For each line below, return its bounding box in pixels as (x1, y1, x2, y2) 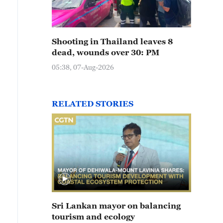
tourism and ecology (52, 212, 135, 221)
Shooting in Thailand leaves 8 (52, 37, 173, 46)
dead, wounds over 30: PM (52, 48, 159, 57)
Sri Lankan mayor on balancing (52, 201, 181, 210)
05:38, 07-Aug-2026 (52, 63, 114, 71)
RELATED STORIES (52, 99, 133, 108)
